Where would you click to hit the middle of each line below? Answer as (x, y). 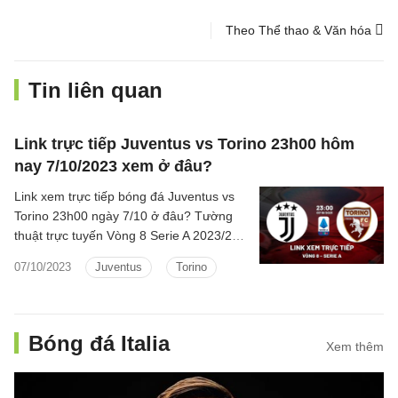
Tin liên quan (96, 90)
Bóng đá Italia (99, 343)
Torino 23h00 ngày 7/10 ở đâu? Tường (123, 216)
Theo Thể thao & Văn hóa (300, 30)
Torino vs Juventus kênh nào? (98, 255)
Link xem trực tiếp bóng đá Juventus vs (124, 196)
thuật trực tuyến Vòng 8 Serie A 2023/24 (127, 235)
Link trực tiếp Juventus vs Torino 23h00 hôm (184, 144)
